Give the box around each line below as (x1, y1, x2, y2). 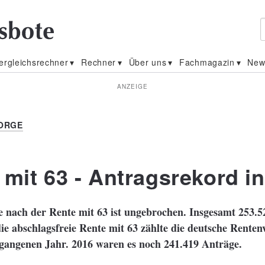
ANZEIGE (117, 82, 148, 91)
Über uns (128, 56, 167, 68)
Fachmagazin (179, 56, 235, 68)
